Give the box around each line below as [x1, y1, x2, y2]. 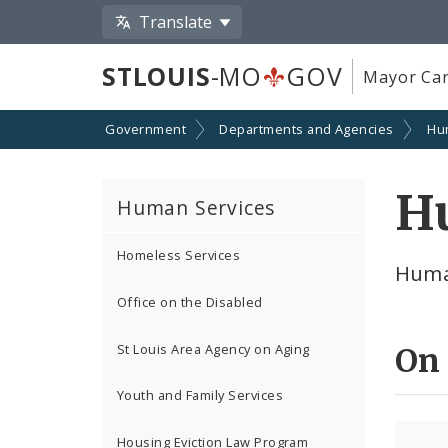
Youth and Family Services [117, 386, 283, 405]
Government [105, 120, 186, 139]
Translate [139, 10, 213, 33]
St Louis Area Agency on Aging [117, 339, 310, 358]
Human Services [117, 193, 276, 221]
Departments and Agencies [219, 120, 394, 139]
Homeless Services [117, 246, 241, 265]
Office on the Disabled [117, 293, 263, 312]
